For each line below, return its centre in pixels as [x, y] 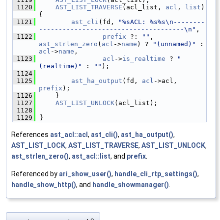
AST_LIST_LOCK [38, 146]
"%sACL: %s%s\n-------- [162, 22]
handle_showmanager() [131, 185]
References [31, 135]
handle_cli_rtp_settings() [156, 174]
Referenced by [35, 174]
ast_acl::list [91, 156]
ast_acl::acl [69, 135]
